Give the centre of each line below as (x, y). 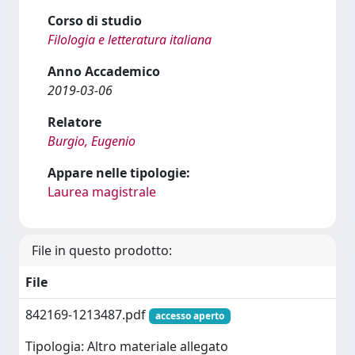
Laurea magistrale (102, 192)
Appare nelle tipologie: (119, 173)
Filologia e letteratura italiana (130, 40)
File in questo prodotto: (102, 250)
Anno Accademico (104, 71)
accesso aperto (189, 316)
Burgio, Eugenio (92, 141)
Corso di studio (95, 21)
